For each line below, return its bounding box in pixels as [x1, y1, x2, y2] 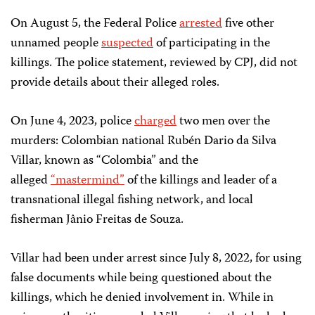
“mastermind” [51, 170, 124, 191]
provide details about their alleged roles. [11, 72, 219, 94]
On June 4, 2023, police [11, 111, 134, 132]
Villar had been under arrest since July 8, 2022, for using [11, 248, 302, 269]
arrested [179, 13, 222, 34]
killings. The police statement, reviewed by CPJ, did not [11, 53, 297, 74]
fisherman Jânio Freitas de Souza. [11, 210, 184, 231]
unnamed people [11, 33, 101, 54]
